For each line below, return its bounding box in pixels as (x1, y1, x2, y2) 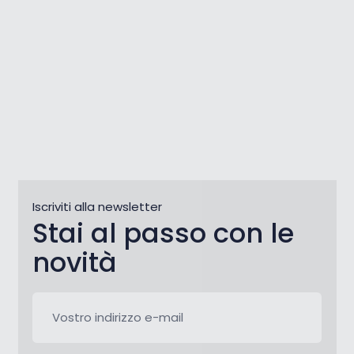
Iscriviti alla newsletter (32, 198, 163, 215)
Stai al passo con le (32, 214, 295, 252)
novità (32, 243, 118, 281)
